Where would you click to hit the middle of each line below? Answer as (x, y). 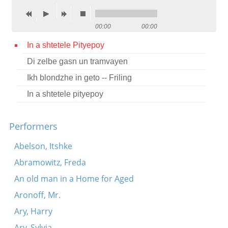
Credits (26, 33)
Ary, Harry (33, 211)
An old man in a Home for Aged (74, 179)
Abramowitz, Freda (50, 162)
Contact (27, 13)
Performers (33, 126)
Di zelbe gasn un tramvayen (77, 61)
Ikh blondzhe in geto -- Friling (79, 78)
